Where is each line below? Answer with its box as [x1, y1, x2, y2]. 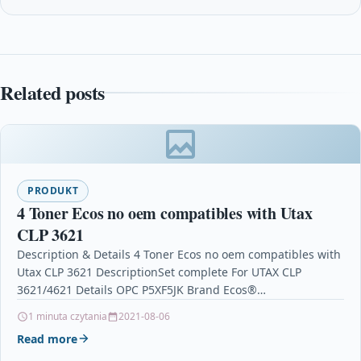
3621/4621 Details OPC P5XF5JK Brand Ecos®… [17, 281, 266, 297]
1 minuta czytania [28, 309, 107, 323]
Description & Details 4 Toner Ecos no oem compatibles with [17, 246, 341, 262]
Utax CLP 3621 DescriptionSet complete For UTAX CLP [17, 263, 301, 280]
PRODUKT [27, 183, 79, 197]
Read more [17, 330, 77, 346]
